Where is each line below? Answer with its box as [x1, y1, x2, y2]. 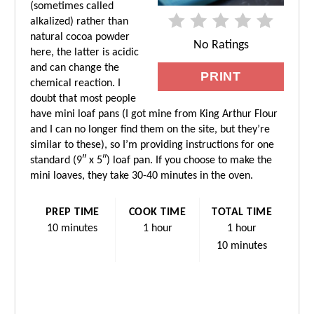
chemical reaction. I [30, 77, 121, 89]
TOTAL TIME [212, 206, 273, 218]
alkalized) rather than [30, 15, 128, 27]
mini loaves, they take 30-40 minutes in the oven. [30, 170, 253, 182]
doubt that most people [30, 93, 136, 104]
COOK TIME [128, 206, 186, 218]
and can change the [30, 62, 119, 74]
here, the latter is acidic [30, 46, 139, 58]
